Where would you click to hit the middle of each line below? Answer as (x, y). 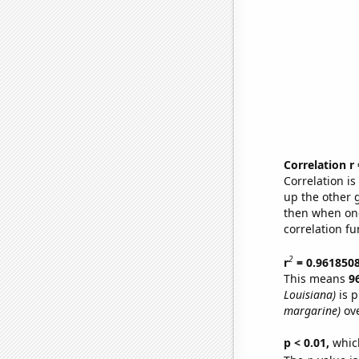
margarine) (312, 310)
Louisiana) (309, 294)
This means (316, 278)
